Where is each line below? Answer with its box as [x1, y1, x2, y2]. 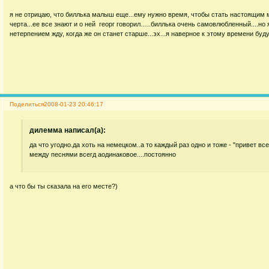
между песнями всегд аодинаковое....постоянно [29, 150, 177, 158]
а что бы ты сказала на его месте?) [9, 183, 118, 190]
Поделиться [9, 101, 44, 108]
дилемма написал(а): [29, 126, 106, 135]
